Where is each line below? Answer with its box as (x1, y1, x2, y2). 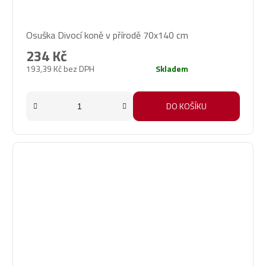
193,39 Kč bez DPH (26, 62, 94, 75)
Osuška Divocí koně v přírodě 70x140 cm (26, 27, 188, 42)
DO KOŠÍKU (166, 99, 207, 112)
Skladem (156, 62, 188, 75)
